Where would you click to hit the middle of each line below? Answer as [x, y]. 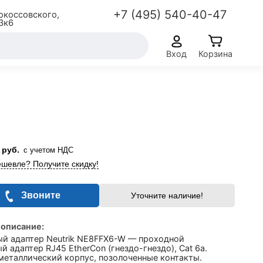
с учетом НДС [48, 150]
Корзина [215, 53]
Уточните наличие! [167, 195]
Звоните [41, 195]
